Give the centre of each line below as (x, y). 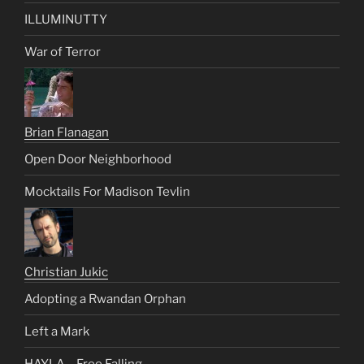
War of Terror (63, 52)
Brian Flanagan (67, 133)
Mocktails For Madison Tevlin (107, 191)
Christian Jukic (66, 273)
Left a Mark (57, 331)
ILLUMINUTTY (66, 19)
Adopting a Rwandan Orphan (105, 299)
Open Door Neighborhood (98, 159)
